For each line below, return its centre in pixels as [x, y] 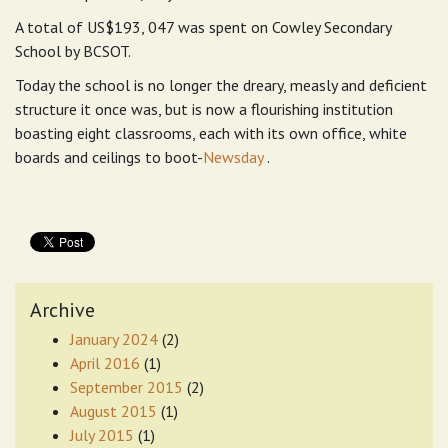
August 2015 [113, 411]
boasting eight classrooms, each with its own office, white [211, 133]
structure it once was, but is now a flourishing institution [204, 109]
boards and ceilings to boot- [109, 157]
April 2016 [105, 363]
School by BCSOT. [73, 51]
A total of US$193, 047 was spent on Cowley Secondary [203, 27]
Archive [62, 310]
